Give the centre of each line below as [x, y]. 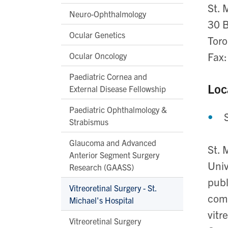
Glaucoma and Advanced [113, 142]
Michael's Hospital [102, 200]
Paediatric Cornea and [108, 76]
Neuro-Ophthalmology [108, 13]
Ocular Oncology [98, 55]
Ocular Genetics [97, 34]
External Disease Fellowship [118, 88]
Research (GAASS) [102, 167]
